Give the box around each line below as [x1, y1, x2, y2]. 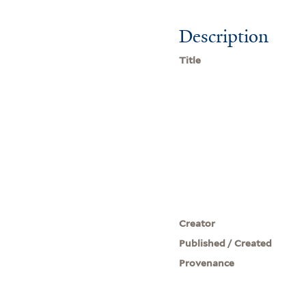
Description [179, 24, 269, 48]
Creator [179, 217, 216, 229]
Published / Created [179, 237, 273, 249]
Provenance [179, 257, 235, 268]
